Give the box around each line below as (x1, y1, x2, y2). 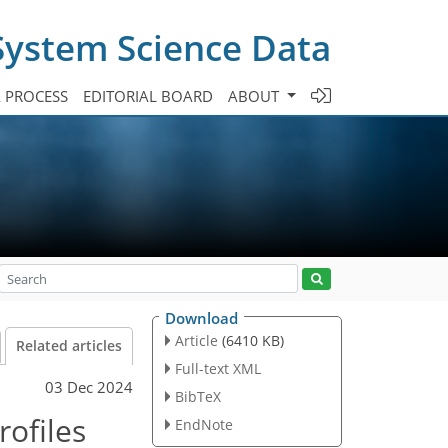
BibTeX (174, 386, 221, 406)
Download (165, 308, 238, 328)
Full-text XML (174, 358, 261, 378)
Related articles (16, 337, 122, 355)
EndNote (174, 414, 233, 434)
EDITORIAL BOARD (83, 85, 214, 106)
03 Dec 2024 (45, 376, 133, 397)
